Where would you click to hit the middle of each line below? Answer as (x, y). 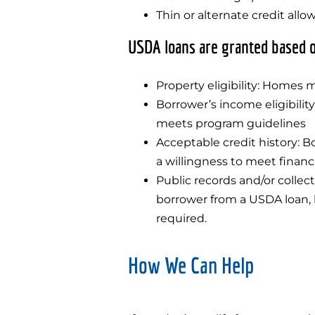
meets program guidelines (231, 123)
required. (181, 218)
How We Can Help (191, 265)
